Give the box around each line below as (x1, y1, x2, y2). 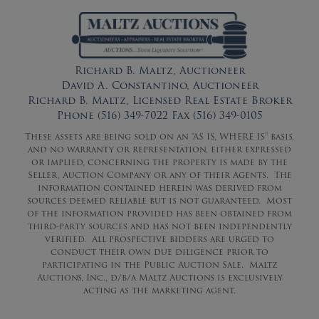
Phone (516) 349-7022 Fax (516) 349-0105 (56, 107, 263, 123)
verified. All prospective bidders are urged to (45, 231, 274, 246)
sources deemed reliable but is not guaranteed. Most (27, 193, 292, 207)
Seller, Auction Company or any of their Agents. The (27, 167, 292, 182)
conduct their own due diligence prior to (51, 244, 268, 258)
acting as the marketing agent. (83, 283, 236, 297)
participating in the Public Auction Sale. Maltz (42, 257, 277, 271)
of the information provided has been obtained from (27, 206, 292, 220)
